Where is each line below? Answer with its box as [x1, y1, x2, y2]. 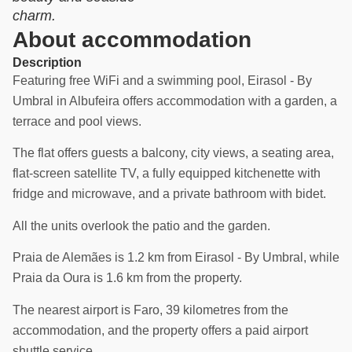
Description [13, 56, 82, 69]
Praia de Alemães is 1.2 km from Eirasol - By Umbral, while [13, 251, 339, 265]
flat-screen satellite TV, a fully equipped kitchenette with [13, 167, 321, 181]
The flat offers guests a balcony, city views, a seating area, [13, 146, 334, 160]
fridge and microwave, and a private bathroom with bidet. [13, 187, 326, 201]
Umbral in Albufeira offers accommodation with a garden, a [13, 94, 337, 108]
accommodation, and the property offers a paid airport [13, 323, 308, 337]
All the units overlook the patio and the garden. [13, 218, 270, 233]
